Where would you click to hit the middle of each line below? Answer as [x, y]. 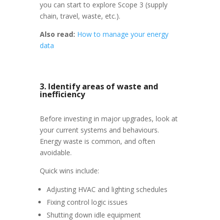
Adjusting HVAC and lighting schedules [107, 189]
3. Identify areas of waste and [99, 86]
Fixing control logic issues [87, 202]
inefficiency [62, 94]
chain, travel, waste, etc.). [80, 16]
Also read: [57, 34]
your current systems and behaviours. [99, 130]
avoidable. [55, 152]
